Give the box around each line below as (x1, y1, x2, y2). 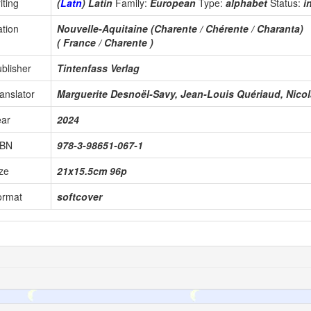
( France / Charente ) (57, 35, 153, 50)
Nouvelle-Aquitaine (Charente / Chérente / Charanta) (57, 22, 303, 36)
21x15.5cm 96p (57, 164, 127, 178)
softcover (57, 190, 102, 204)
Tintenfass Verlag (57, 61, 140, 76)
